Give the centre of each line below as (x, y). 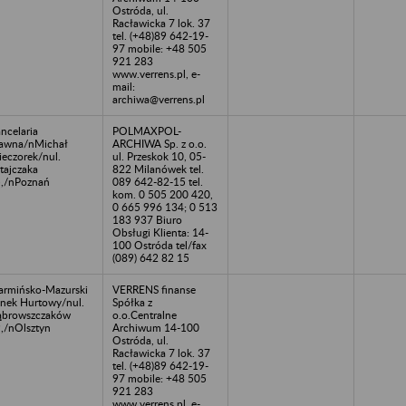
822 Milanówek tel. (158, 169)
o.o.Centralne (145, 314)
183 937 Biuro (147, 219)
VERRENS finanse (154, 289)
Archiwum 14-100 (156, 327)
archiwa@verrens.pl (159, 99)
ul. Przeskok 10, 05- (159, 156)
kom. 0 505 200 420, (163, 194)
